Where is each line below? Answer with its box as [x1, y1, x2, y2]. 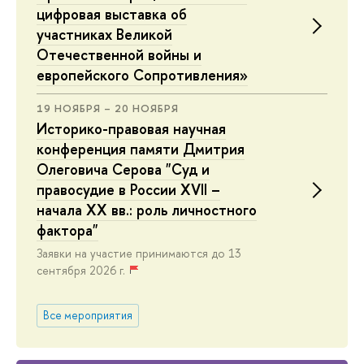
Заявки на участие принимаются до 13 [37, 245, 240, 261]
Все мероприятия [42, 307, 132, 323]
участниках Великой [37, 24, 172, 45]
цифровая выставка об [37, 3, 187, 24]
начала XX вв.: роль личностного [37, 199, 257, 220]
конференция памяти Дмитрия [37, 138, 245, 159]
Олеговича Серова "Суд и [37, 158, 210, 180]
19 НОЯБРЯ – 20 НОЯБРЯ [37, 100, 179, 115]
